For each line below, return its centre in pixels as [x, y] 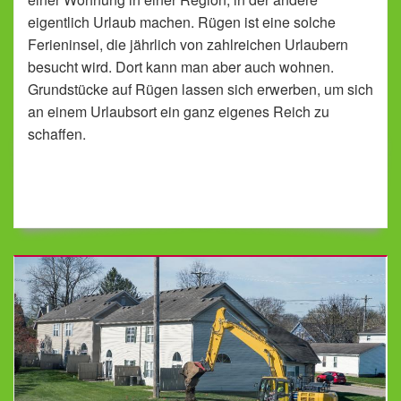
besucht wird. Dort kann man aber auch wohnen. [181, 67]
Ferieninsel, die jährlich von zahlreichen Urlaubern [188, 44]
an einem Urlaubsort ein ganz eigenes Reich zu [179, 111]
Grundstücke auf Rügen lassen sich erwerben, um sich [200, 89]
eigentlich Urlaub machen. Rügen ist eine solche [182, 22]
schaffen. [57, 134]
